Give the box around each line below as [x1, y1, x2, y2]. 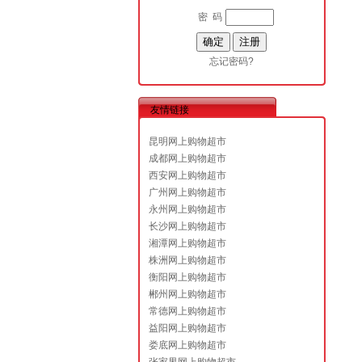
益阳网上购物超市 [148, 322, 226, 334]
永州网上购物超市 [148, 204, 226, 215]
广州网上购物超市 [148, 187, 226, 198]
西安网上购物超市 [148, 170, 226, 181]
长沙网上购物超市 [148, 221, 226, 232]
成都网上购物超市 [148, 153, 226, 164]
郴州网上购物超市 [148, 288, 226, 300]
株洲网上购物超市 [148, 255, 226, 266]
